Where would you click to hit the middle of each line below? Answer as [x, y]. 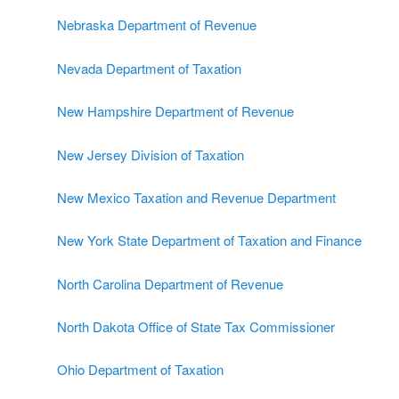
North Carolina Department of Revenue [170, 283]
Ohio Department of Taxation [140, 370]
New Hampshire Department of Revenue [175, 111]
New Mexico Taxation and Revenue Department [196, 197]
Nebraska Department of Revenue [157, 25]
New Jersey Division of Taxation [151, 154]
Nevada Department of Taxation [149, 68]
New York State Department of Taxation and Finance [209, 240]
